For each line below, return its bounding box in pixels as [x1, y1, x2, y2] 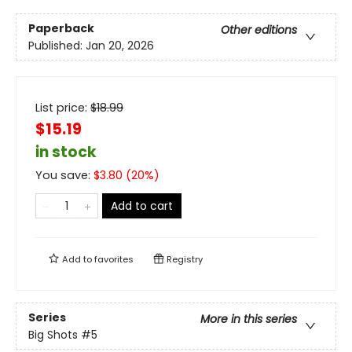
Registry [164, 253, 203, 266]
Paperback [28, 20, 94, 36]
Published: [28, 37, 86, 53]
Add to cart [111, 198, 173, 214]
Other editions [221, 21, 297, 38]
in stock [35, 141, 97, 163]
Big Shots [28, 326, 78, 343]
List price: [35, 100, 90, 116]
